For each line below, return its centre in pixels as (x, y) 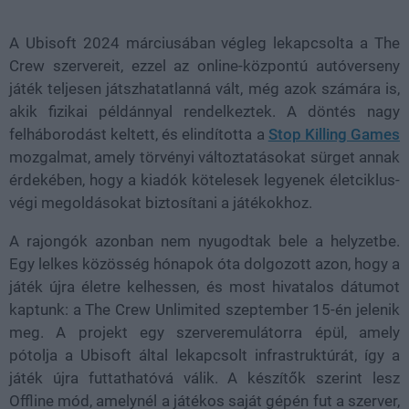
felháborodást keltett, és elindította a (139, 134)
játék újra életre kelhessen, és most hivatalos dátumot (204, 286)
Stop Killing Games (334, 134)
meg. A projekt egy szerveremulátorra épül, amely (204, 332)
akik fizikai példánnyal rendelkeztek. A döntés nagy (204, 111)
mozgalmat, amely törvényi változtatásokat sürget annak (204, 157)
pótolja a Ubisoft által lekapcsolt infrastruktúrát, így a (204, 355)
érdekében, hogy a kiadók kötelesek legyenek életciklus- (204, 179)
